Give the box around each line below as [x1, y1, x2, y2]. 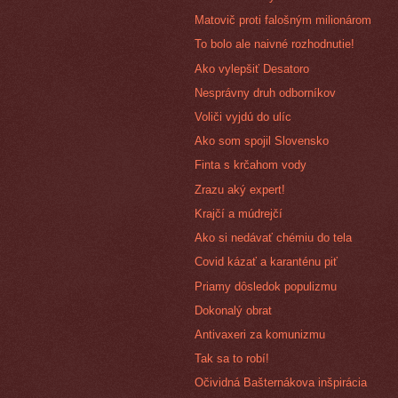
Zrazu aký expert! [195, 182, 286, 196]
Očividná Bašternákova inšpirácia [195, 376, 368, 390]
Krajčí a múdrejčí [195, 206, 283, 220]
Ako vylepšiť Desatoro [195, 61, 310, 76]
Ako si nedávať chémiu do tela [195, 231, 353, 245]
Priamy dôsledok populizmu [195, 279, 338, 293]
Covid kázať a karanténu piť [195, 255, 338, 269]
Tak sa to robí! [195, 352, 270, 366]
